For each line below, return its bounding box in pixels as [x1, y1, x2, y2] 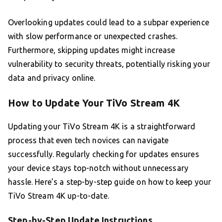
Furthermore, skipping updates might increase [8, 46, 175, 55]
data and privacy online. [8, 73, 96, 83]
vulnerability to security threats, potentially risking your [8, 59, 210, 69]
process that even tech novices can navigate [8, 136, 169, 145]
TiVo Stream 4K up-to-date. [8, 191, 109, 201]
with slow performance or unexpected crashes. [8, 32, 178, 41]
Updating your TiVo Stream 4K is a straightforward [8, 122, 196, 131]
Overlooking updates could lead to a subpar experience [8, 18, 209, 27]
